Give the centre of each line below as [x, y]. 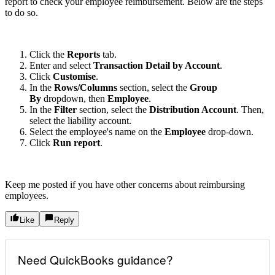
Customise [74, 76]
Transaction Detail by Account [157, 65]
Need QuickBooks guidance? [95, 259]
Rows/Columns [87, 87]
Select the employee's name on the [97, 131]
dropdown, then [76, 98]
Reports [85, 54]
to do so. [21, 12]
